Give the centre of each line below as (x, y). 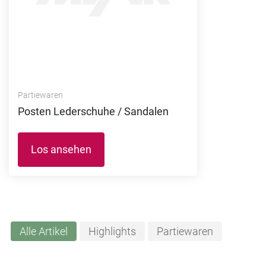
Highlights (112, 232)
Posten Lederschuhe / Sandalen (93, 111)
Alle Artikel (43, 232)
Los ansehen (61, 149)
